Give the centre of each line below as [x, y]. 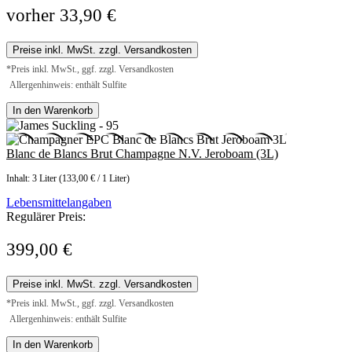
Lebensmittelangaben [59, 203]
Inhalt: [19, 179]
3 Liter [46, 179]
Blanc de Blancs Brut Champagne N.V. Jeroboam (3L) [142, 154]
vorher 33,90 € [61, 16]
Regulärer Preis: [46, 217]
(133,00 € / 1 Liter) [94, 179]
